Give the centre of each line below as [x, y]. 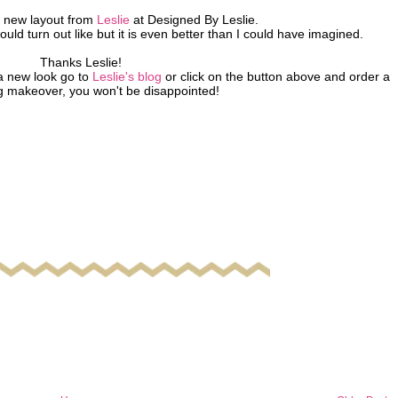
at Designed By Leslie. [195, 20]
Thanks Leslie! [81, 62]
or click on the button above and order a [275, 76]
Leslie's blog [127, 76]
